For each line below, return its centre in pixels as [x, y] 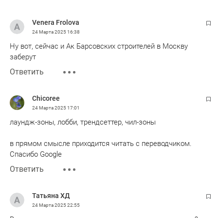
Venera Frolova [56, 22]
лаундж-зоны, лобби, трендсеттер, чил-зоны [83, 122]
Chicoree [46, 98]
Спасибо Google [36, 154]
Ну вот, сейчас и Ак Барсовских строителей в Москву [99, 46]
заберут [23, 57]
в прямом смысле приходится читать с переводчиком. [101, 143]
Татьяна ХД [51, 195]
